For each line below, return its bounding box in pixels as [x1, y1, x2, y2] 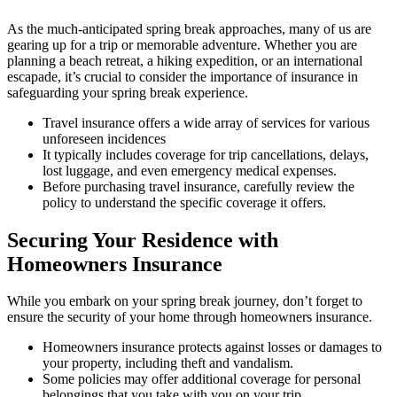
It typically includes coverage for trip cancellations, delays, [43, 146, 369, 162]
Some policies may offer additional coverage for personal [43, 371, 361, 387]
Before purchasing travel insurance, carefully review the [43, 178, 354, 194]
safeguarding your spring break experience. [7, 84, 248, 100]
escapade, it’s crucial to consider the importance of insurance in [7, 68, 358, 84]
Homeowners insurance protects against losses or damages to [43, 339, 382, 355]
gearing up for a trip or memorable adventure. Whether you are [7, 36, 357, 52]
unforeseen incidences [43, 130, 166, 146]
